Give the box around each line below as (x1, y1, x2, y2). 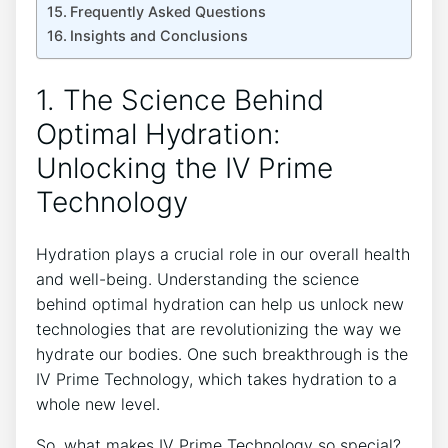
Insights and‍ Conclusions (69, 27, 248, 45)
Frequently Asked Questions (69, 3, 266, 21)
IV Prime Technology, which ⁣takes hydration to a (36, 368, 397, 389)
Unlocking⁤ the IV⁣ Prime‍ (36, 150, 333, 185)
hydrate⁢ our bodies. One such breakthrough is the (36, 343, 408, 364)
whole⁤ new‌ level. (36, 393, 160, 414)
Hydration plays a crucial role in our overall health (36, 243, 410, 264)
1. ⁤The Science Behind (36, 82, 324, 117)
